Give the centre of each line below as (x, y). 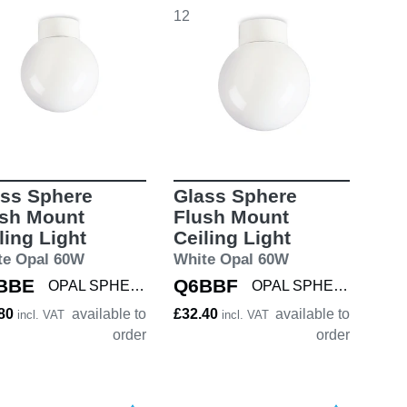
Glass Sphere (235, 196)
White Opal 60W (231, 260)
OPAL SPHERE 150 (137, 286)
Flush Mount (231, 217)
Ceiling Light (232, 238)
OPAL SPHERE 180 (340, 286)
